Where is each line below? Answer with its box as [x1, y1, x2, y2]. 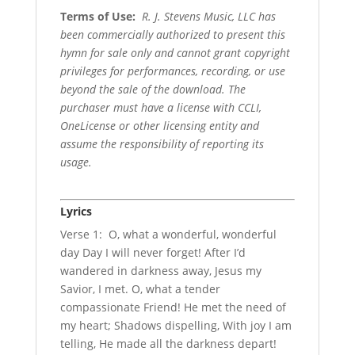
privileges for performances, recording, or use [59, 63, 285, 78]
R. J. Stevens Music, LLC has [141, 8, 276, 24]
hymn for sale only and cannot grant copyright [59, 44, 290, 60]
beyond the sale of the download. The [59, 81, 246, 97]
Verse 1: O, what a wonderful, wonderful [59, 226, 277, 242]
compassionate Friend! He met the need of [59, 299, 286, 315]
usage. [59, 154, 92, 170]
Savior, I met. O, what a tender [59, 281, 220, 296]
